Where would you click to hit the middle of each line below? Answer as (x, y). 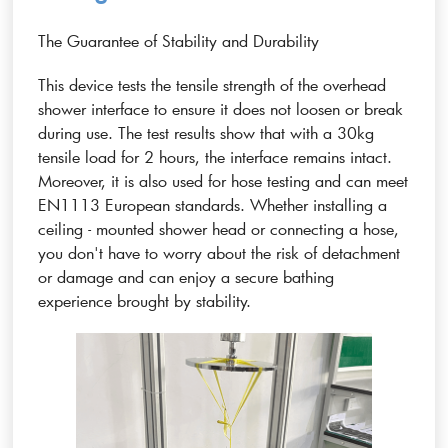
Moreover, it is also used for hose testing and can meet (223, 180)
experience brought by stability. (145, 300)
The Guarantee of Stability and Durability (179, 40)
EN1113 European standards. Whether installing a (213, 204)
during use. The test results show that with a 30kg (206, 132)
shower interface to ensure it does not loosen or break (221, 108)
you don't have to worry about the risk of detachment (219, 252)
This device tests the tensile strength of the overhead (212, 84)
